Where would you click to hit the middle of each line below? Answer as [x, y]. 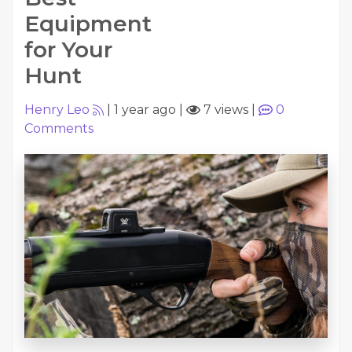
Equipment [88, 24]
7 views [224, 110]
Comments [59, 128]
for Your [68, 49]
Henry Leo [57, 110]
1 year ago [145, 110]
